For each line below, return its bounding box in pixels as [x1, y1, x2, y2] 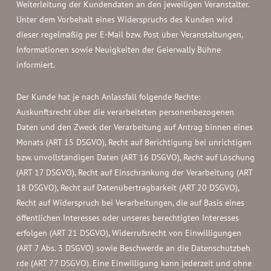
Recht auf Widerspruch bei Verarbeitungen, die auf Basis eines [16, 197, 244, 208]
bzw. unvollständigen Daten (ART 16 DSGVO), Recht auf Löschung [16, 152, 255, 163]
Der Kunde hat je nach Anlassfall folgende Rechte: [16, 91, 200, 102]
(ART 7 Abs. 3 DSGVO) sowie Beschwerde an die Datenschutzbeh [16, 243, 255, 253]
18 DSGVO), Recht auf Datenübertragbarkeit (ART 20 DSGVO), [16, 182, 239, 193]
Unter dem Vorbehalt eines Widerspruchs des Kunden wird [16, 14, 233, 25]
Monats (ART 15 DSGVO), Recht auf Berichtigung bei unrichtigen [16, 137, 252, 148]
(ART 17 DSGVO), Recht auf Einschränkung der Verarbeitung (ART [16, 167, 252, 178]
